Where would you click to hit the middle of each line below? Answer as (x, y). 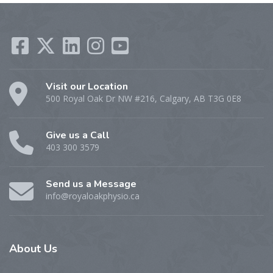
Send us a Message (91, 184)
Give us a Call (78, 136)
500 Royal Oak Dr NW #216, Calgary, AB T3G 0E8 (144, 99)
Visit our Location (87, 87)
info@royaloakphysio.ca (93, 196)
